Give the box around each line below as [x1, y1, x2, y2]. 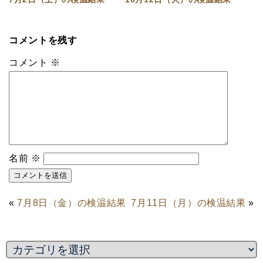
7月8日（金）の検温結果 [17, 198, 126, 208]
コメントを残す [9, 35, 77, 46]
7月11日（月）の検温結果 [131, 198, 246, 208]
